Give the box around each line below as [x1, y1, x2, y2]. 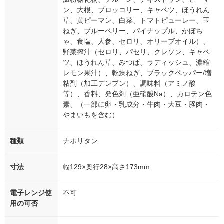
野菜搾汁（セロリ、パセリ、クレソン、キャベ [63, 48, 210, 56]
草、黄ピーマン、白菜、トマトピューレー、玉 [63, 16, 210, 25]
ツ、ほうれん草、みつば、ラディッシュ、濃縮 [63, 58, 210, 67]
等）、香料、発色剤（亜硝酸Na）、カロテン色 [63, 90, 212, 98]
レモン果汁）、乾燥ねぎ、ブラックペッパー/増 [63, 69, 212, 77]
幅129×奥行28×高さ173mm [63, 163, 150, 171]
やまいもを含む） [63, 111, 119, 119]
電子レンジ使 [10, 189, 52, 197]
